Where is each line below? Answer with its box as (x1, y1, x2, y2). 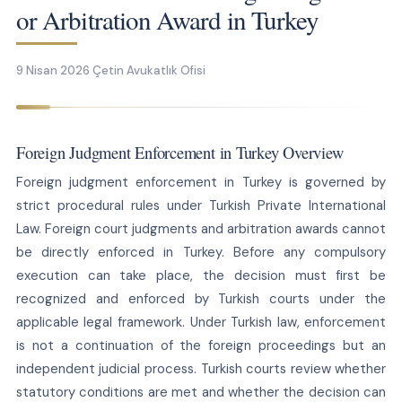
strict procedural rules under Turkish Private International (15, 196, 387, 214)
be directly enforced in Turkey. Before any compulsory (15, 242, 387, 261)
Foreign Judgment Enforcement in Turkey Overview (15, 140, 344, 163)
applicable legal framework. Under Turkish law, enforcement (15, 312, 387, 331)
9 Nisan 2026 (16, 62, 90, 78)
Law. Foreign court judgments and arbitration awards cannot (15, 219, 387, 238)
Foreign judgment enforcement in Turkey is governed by (15, 172, 387, 191)
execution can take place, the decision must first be (15, 266, 387, 284)
